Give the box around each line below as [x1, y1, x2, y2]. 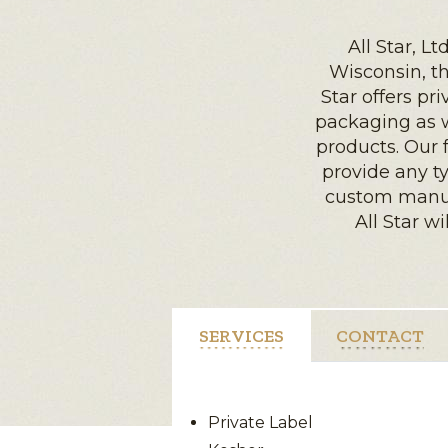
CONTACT [336, 325, 424, 347]
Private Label [208, 413, 313, 432]
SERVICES [199, 325, 284, 347]
